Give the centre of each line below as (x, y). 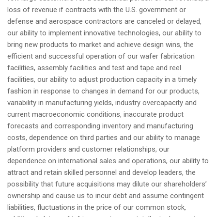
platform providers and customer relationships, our (88, 149)
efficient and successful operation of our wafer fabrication (101, 56)
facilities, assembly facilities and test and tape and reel (94, 68)
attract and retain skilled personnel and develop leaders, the (101, 173)
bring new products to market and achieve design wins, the (101, 45)
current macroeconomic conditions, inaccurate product (95, 115)
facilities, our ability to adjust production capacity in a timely (102, 80)
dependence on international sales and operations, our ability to (108, 161)
